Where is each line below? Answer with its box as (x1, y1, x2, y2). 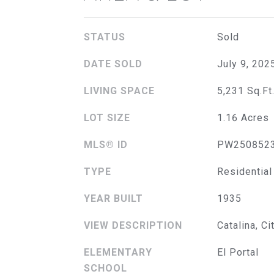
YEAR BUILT (84, 192, 143, 204)
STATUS (84, 31, 125, 43)
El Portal (217, 246, 259, 258)
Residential (217, 165, 272, 177)
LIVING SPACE (84, 84, 155, 97)
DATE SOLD (84, 57, 143, 70)
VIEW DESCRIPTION (84, 219, 182, 231)
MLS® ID (84, 138, 128, 150)
